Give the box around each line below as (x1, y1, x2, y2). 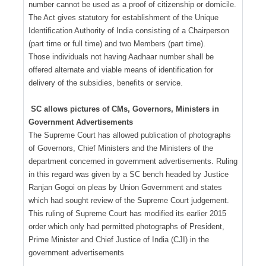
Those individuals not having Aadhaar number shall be (28, 52, 214, 61)
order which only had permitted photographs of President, (28, 221, 224, 231)
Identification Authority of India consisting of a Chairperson (28, 26, 229, 35)
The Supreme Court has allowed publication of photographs (28, 130, 231, 140)
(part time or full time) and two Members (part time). (28, 39, 205, 48)
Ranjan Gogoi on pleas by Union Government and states (28, 182, 222, 192)
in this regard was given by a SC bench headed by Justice (28, 169, 229, 179)
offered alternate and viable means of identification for (28, 65, 213, 74)
